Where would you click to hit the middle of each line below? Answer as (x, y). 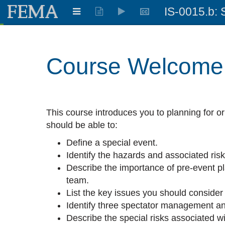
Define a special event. (112, 142)
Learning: (18, 29)
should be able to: (82, 125)
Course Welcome (135, 66)
